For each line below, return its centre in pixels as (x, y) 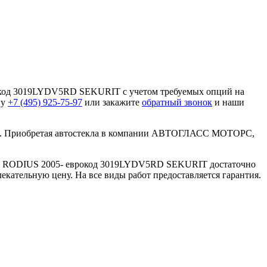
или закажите (112, 102)
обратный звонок (177, 102)
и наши (228, 102)
